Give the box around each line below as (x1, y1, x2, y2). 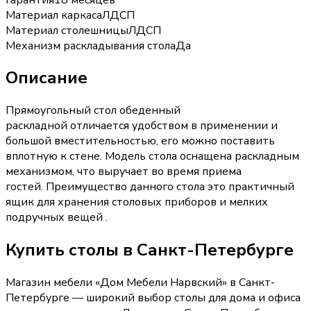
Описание (6, 67, 87, 90)
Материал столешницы (6, 22, 128, 38)
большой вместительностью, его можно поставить (6, 133, 275, 149)
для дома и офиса (205, 290, 301, 306)
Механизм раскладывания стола (6, 37, 176, 53)
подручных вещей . (6, 210, 108, 226)
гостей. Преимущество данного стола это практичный (6, 179, 294, 195)
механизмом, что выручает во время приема (6, 164, 242, 180)
